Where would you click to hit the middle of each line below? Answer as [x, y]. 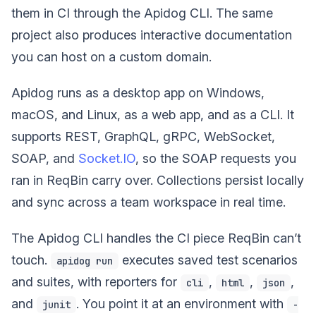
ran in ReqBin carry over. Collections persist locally [158, 180]
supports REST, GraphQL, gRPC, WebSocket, [143, 136]
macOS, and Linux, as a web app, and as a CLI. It [153, 115]
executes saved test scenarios [208, 260]
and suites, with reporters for [96, 282]
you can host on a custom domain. [111, 57]
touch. [31, 260]
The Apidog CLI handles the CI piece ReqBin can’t [156, 238]
